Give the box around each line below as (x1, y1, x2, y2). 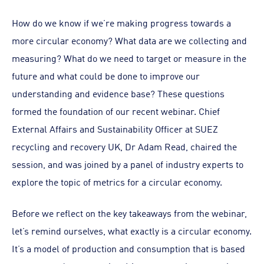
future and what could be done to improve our (12, 69, 200, 82)
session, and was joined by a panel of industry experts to (12, 157, 243, 170)
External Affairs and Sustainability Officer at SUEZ (12, 122, 218, 135)
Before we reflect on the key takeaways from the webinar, (12, 206, 247, 219)
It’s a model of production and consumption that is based (12, 242, 245, 255)
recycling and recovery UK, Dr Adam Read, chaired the (12, 140, 237, 153)
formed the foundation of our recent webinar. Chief (12, 104, 220, 117)
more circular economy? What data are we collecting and (12, 34, 247, 47)
